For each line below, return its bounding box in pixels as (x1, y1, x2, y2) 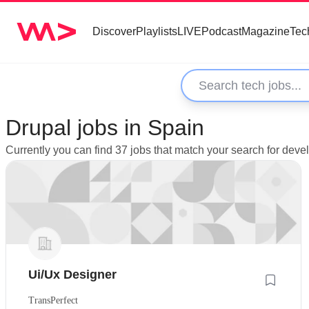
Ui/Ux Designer (28, 267, 117, 281)
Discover (92, 26, 136, 37)
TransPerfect (28, 295, 78, 306)
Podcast (201, 26, 241, 37)
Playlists (136, 26, 177, 37)
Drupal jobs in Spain (6, 115, 204, 140)
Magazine (241, 26, 290, 37)
